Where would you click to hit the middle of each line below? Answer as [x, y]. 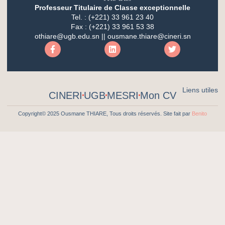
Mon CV [158, 95]
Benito [199, 113]
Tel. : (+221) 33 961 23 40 [113, 17]
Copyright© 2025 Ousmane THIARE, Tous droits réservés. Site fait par [105, 113]
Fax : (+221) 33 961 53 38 [113, 26]
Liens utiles [200, 90]
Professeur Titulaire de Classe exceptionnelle [113, 7]
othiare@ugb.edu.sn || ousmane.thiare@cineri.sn [113, 36]
